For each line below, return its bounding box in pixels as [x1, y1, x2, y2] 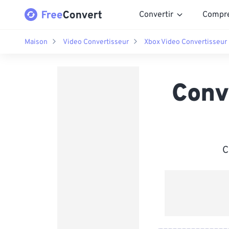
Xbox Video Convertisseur [144, 37, 227, 47]
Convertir [139, 9, 173, 20]
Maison [25, 37, 48, 47]
